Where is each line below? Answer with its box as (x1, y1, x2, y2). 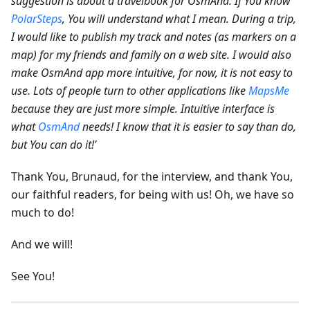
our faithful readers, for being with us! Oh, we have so (11, 187, 294, 203)
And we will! (11, 237, 73, 253)
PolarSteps (11, 11, 62, 27)
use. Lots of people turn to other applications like (11, 83, 248, 99)
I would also (232, 47, 291, 63)
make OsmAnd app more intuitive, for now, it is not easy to (11, 65, 293, 81)
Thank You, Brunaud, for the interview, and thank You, (11, 169, 293, 185)
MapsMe (248, 83, 289, 99)
